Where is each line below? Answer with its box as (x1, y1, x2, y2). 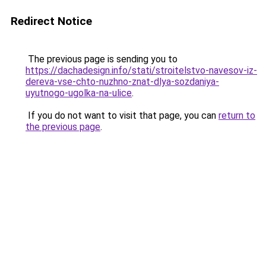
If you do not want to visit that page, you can (26, 110, 218, 121)
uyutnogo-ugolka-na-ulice (26, 87, 132, 99)
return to (218, 110, 255, 121)
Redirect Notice (11, 14, 92, 28)
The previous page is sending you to (26, 53, 178, 65)
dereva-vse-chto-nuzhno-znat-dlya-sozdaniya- (26, 76, 219, 87)
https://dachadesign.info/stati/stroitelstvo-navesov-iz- (26, 65, 257, 76)
